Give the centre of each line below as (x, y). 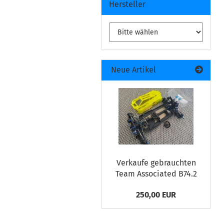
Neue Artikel (132, 70)
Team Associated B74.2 (156, 174)
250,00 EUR (156, 195)
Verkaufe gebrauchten (156, 163)
